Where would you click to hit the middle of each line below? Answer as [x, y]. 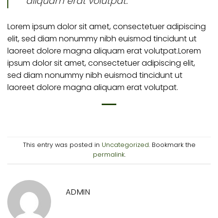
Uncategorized [125, 145]
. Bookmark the [172, 145]
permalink [109, 155]
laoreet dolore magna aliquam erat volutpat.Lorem [104, 51]
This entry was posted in [62, 145]
